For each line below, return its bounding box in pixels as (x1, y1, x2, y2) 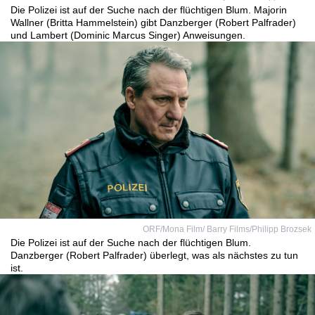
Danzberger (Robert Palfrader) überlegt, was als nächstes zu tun (11, 250, 298, 261)
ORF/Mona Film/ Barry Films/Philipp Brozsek (143, 224, 311, 234)
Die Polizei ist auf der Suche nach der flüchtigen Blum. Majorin (11, 4, 287, 15)
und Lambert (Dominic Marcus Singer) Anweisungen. (11, 30, 245, 41)
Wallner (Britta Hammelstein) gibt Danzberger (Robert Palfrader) (11, 17, 296, 28)
